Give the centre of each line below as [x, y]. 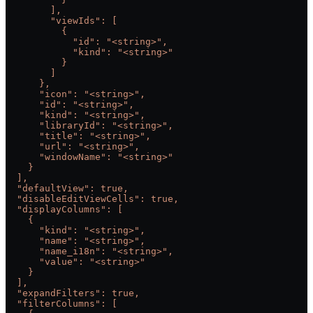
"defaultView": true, [67, 189]
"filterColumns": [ [61, 304]
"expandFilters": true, [73, 293]
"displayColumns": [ [64, 210]
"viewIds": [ [61, 21]
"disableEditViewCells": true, [92, 199]
